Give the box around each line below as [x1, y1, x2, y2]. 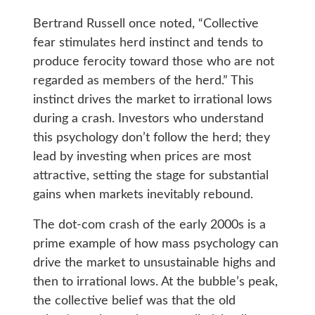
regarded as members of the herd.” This [32, 74, 254, 87]
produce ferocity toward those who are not [32, 55, 274, 68]
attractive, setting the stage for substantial [32, 169, 269, 182]
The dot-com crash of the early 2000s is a [32, 218, 266, 231]
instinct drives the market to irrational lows [32, 93, 272, 106]
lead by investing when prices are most [32, 150, 251, 163]
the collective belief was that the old [32, 294, 236, 307]
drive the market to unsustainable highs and [32, 256, 276, 269]
